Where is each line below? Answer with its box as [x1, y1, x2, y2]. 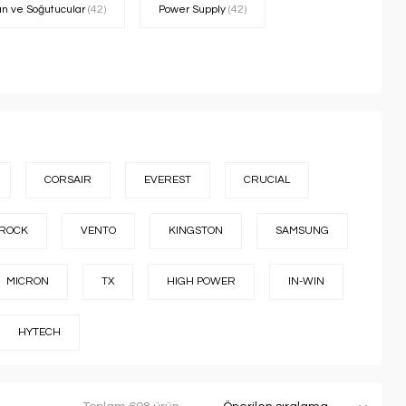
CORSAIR [44, 174, 92, 186]
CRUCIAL [244, 174, 290, 186]
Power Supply [159, 4, 228, 15]
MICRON [6, 275, 49, 287]
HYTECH [18, 326, 61, 338]
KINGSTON [169, 225, 223, 237]
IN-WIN [288, 275, 324, 287]
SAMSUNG [275, 225, 329, 237]
